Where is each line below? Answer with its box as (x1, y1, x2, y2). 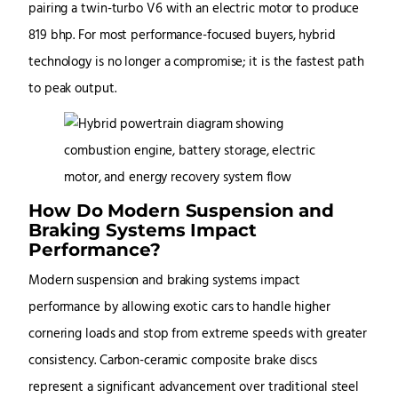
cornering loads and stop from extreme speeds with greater (28, 324, 368, 346)
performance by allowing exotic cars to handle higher (28, 298, 330, 319)
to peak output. (28, 79, 116, 100)
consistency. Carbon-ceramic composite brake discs (28, 351, 318, 372)
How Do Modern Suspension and (28, 199, 335, 222)
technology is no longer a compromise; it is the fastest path (28, 52, 364, 74)
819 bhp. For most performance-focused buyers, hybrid (28, 26, 336, 47)
